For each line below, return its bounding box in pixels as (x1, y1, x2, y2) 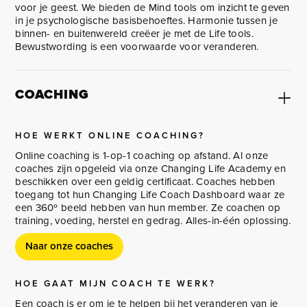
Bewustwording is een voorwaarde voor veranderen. (15, 39, 259, 53)
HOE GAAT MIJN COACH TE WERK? (15, 277, 217, 290)
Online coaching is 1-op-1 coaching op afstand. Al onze (15, 148, 269, 162)
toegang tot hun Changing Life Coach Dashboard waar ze (15, 187, 285, 201)
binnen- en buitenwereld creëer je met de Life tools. (15, 26, 254, 40)
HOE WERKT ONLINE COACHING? (15, 129, 206, 142)
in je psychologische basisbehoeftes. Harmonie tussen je (15, 13, 278, 27)
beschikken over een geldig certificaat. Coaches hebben (15, 174, 275, 188)
